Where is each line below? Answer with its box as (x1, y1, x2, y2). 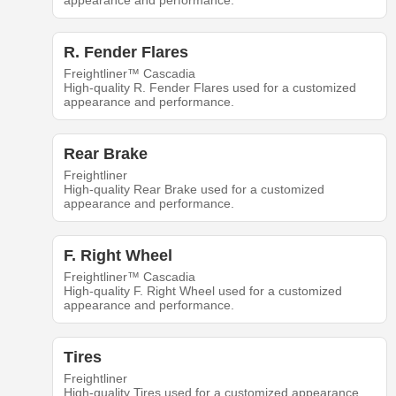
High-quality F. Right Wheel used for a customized (63, 284, 342, 299)
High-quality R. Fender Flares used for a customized (63, 80, 356, 95)
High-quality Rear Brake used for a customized (63, 182, 324, 197)
